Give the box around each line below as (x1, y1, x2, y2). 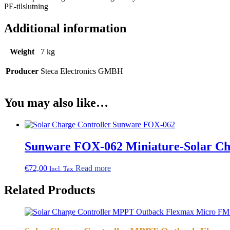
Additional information (4, 22, 126, 35)
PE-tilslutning (4, 2, 48, 11)
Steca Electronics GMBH (41, 67, 123, 76)
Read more (75, 163, 111, 172)
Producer (6, 67, 39, 76)
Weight (10, 47, 34, 56)
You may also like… (4, 96, 108, 110)
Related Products (4, 183, 95, 197)
